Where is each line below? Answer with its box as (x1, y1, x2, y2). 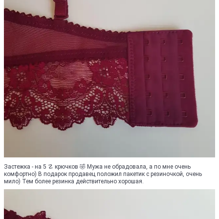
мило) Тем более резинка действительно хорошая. (4, 178, 144, 185)
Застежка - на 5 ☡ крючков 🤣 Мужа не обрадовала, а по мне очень (4, 163, 191, 170)
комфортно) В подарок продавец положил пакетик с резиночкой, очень (4, 171, 202, 177)
